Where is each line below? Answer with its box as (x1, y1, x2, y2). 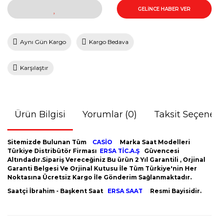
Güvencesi (144, 147, 179, 154)
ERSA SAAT (108, 187, 143, 195)
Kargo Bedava (89, 38, 129, 45)
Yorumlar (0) (83, 109, 137, 120)
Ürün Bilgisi (15, 109, 66, 120)
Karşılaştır (20, 64, 48, 71)
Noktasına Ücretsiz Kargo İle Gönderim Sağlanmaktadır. (7, 174, 192, 181)
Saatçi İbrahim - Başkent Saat (7, 187, 108, 195)
